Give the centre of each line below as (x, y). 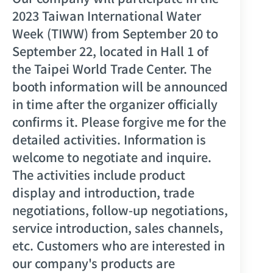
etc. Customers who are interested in (119, 245)
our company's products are (94, 263)
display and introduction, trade (103, 192)
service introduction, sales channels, (118, 227)
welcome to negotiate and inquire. (112, 157)
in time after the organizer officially (115, 104)
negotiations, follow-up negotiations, (120, 210)
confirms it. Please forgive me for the (119, 121)
